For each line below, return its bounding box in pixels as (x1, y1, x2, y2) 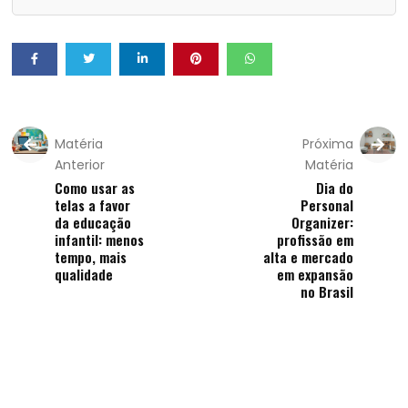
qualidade (55, 264, 114, 284)
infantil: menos (55, 229, 145, 250)
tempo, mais (55, 247, 127, 267)
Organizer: (291, 212, 353, 232)
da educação (55, 212, 132, 232)
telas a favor (55, 195, 131, 215)
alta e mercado (262, 247, 353, 267)
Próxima (301, 135, 353, 153)
